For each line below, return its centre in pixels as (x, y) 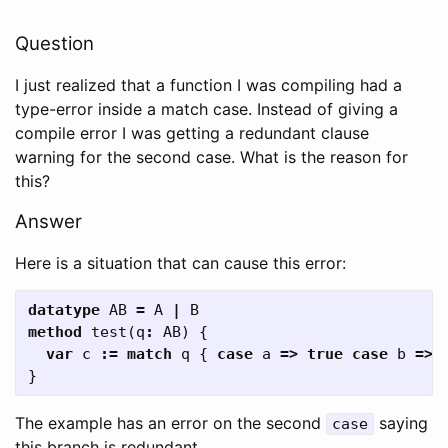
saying (401, 423)
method (55, 332)
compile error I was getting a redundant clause (192, 133)
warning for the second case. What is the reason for (211, 157)
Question (54, 43)
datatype (64, 310)
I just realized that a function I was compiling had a (208, 85)
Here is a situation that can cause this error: (180, 263)
